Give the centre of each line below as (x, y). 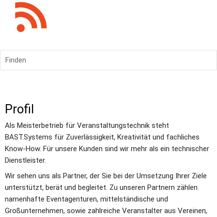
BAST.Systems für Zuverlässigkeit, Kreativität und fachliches (102, 137)
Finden (16, 60)
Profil (19, 109)
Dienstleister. (25, 160)
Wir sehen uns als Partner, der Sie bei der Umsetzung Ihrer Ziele (106, 176)
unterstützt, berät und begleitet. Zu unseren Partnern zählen (101, 187)
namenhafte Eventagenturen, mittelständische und (86, 199)
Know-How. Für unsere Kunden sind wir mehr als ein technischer (107, 149)
